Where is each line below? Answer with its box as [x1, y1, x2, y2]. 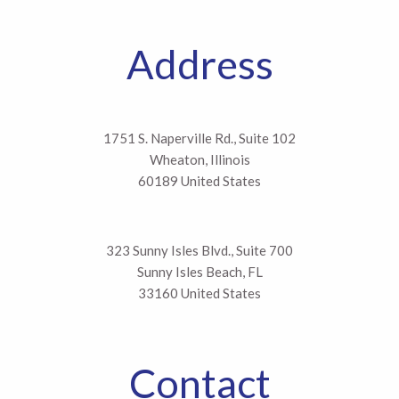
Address [126, 39, 273, 88]
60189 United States [138, 172, 261, 189]
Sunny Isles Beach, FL [136, 263, 263, 280]
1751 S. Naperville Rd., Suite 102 [103, 129, 296, 146]
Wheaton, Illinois [149, 151, 250, 167]
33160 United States [138, 284, 261, 301]
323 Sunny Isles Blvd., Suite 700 [106, 241, 293, 258]
